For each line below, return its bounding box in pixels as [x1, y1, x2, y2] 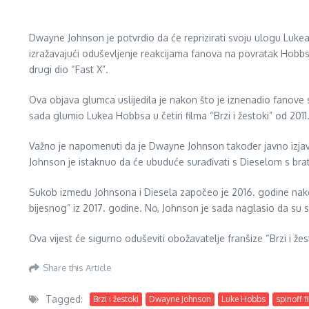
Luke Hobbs [221, 293, 266, 304]
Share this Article [43, 261, 112, 273]
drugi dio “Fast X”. [29, 63, 108, 76]
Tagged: [46, 293, 83, 306]
